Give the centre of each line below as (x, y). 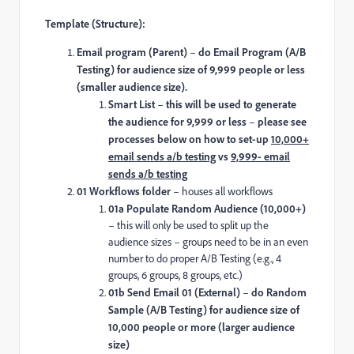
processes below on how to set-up (190, 139)
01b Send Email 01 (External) (174, 292)
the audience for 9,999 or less (177, 121)
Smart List (133, 104)
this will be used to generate (231, 104)
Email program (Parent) (132, 52)
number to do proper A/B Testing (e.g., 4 (195, 258)
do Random (279, 292)
